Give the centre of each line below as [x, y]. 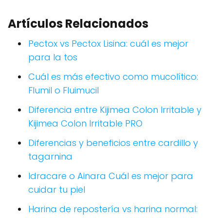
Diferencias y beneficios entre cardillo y [113, 143]
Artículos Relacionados [78, 24]
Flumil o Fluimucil [64, 91]
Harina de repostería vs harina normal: [113, 209]
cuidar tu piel [57, 190]
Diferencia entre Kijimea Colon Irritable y [115, 110]
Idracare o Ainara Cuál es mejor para [111, 176]
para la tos [53, 57]
